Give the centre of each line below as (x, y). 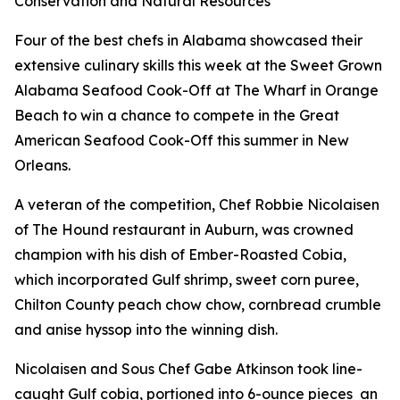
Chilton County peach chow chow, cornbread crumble (198, 304)
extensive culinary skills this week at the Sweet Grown (198, 65)
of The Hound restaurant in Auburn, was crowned (184, 229)
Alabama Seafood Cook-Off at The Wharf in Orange (196, 90)
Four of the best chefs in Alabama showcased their (188, 40)
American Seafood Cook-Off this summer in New (182, 140)
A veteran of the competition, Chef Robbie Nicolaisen (197, 204)
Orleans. (42, 165)
